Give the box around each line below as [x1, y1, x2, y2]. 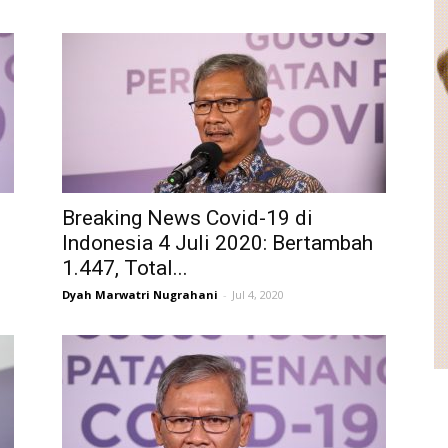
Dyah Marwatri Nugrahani [62, 287, 218, 302]
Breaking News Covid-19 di [62, 206, 313, 230]
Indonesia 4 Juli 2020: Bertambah [62, 231, 373, 255]
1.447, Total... [62, 256, 188, 280]
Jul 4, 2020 [232, 287, 284, 302]
